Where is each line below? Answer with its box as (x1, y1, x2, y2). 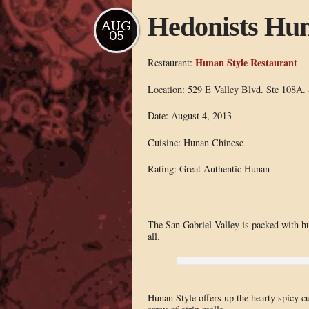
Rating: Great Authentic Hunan (147, 162, 270, 176)
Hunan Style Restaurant (195, 54, 297, 70)
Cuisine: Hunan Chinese (147, 135, 243, 149)
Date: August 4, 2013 (147, 109, 232, 123)
